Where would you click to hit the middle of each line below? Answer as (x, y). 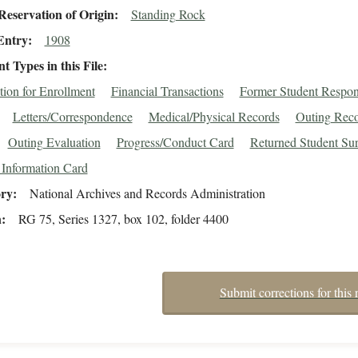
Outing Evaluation (54, 142)
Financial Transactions (167, 91)
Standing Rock (168, 14)
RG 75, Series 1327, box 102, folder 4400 (123, 219)
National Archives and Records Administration (147, 193)
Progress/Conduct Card (175, 142)
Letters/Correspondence (72, 117)
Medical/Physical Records (214, 117)
